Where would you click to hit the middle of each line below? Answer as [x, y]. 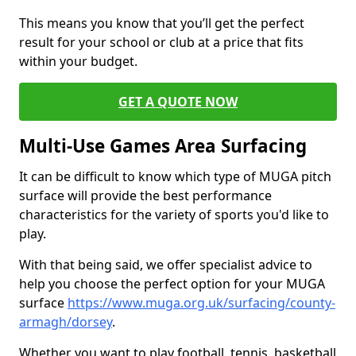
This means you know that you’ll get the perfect [162, 23]
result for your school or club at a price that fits [161, 42]
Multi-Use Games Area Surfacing [163, 146]
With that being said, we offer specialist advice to [166, 265]
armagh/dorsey [66, 322]
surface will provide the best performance [145, 195]
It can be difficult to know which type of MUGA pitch [175, 176]
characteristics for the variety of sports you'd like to [174, 215]
